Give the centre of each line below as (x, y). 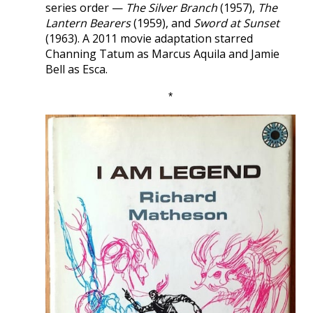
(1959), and (162, 23)
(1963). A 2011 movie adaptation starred (149, 38)
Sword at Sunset (236, 23)
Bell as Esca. (77, 69)
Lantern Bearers (88, 23)
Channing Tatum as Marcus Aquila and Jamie (162, 53)
